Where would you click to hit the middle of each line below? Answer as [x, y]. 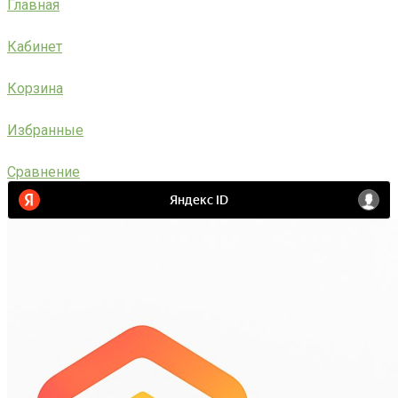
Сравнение [44, 172]
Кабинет [35, 47]
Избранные [45, 130]
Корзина [35, 88]
